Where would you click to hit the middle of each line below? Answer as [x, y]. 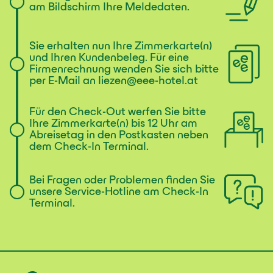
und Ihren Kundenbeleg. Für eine [109, 58]
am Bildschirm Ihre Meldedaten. [109, 8]
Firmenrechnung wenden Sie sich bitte [124, 70]
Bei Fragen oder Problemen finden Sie [122, 180]
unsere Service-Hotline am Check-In [119, 192]
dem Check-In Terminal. [89, 147]
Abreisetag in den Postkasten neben [119, 136]
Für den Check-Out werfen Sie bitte [118, 113]
